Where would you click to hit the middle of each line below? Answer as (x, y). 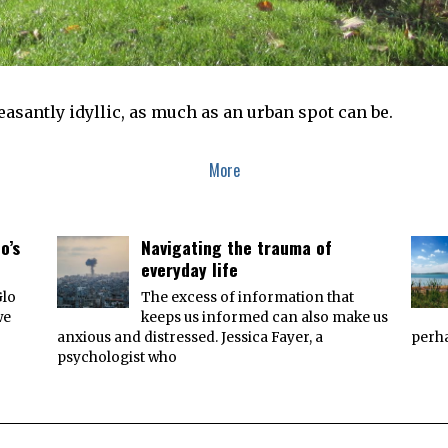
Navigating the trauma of (236, 247)
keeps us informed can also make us (264, 318)
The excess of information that (247, 298)
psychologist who (116, 358)
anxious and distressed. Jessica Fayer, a (189, 338)
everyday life (189, 269)
